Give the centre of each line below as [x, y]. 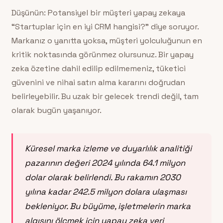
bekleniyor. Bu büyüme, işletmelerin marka [108, 206]
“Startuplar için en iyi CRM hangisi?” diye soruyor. [105, 26]
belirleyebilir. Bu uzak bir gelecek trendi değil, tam [105, 96]
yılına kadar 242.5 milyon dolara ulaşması [106, 191]
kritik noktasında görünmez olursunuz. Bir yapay [102, 54]
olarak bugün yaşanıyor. [56, 110]
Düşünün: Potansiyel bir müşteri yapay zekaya [98, 12]
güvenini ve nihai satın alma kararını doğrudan [98, 82]
